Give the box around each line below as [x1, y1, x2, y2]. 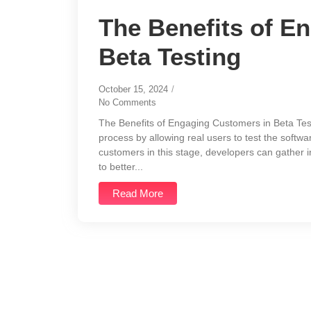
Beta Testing [99, 43, 241, 71]
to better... [99, 161, 143, 173]
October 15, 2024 [99, 84, 168, 95]
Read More [112, 187, 163, 199]
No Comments [99, 97, 156, 108]
